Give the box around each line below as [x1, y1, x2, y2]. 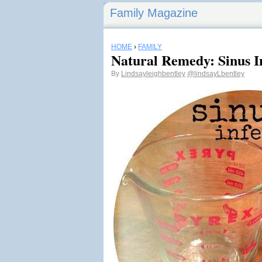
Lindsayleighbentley [121, 70, 185, 78]
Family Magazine [110, 6, 198, 19]
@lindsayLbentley [187, 70, 244, 78]
